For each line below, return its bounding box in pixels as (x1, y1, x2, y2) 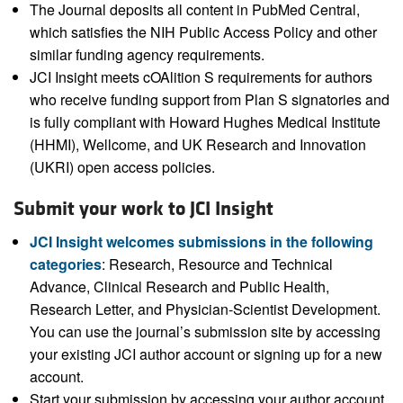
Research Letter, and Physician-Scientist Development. (29, 299, 381, 320)
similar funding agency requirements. (29, 44, 264, 66)
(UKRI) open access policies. (29, 157, 215, 178)
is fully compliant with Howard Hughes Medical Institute (29, 112, 381, 133)
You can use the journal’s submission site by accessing (29, 321, 381, 343)
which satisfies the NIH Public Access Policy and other (29, 22, 377, 43)
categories (29, 254, 102, 275)
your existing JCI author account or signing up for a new (29, 344, 382, 365)
